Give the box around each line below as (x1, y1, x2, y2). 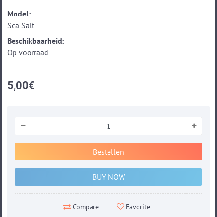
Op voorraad (7, 47, 48, 58)
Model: (7, 9, 31, 19)
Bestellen (93, 147, 124, 157)
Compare (71, 202, 99, 212)
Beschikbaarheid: (7, 36, 64, 46)
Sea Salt (7, 20, 34, 31)
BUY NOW (92, 172, 125, 182)
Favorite (124, 202, 150, 211)
